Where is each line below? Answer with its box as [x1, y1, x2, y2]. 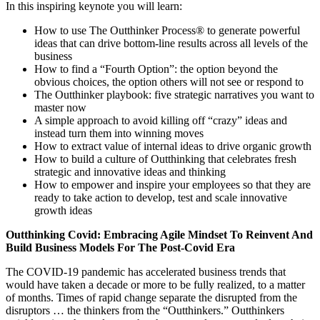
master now [34, 101, 86, 114]
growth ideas [34, 204, 92, 217]
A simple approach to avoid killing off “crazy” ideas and [34, 114, 287, 127]
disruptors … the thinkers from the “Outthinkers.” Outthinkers [6, 304, 284, 317]
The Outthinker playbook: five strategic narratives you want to [34, 89, 314, 101]
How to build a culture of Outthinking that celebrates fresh [34, 153, 296, 166]
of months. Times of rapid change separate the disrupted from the [6, 291, 297, 304]
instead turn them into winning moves [34, 127, 204, 140]
